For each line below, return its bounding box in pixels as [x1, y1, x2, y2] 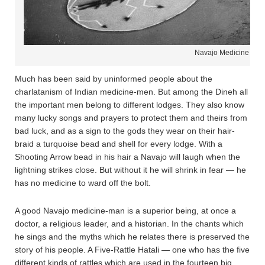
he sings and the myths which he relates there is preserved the [15, 231, 250, 241]
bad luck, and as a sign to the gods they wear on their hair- [15, 125, 235, 135]
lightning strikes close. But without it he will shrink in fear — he [15, 164, 246, 174]
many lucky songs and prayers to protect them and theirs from [15, 112, 247, 122]
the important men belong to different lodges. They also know [15, 99, 244, 109]
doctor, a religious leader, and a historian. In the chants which [15, 218, 244, 228]
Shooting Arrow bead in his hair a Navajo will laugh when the [15, 151, 240, 161]
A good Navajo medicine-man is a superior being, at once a [15, 205, 236, 215]
